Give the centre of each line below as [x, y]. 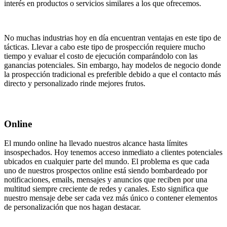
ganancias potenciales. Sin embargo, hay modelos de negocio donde [112, 65]
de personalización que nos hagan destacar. [72, 207]
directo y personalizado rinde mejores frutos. [75, 84]
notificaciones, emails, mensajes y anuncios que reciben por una [106, 180]
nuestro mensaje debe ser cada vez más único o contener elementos [111, 198]
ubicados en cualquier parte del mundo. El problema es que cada [107, 162]
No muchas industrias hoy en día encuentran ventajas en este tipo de [112, 38]
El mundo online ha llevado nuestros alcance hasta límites [96, 143]
